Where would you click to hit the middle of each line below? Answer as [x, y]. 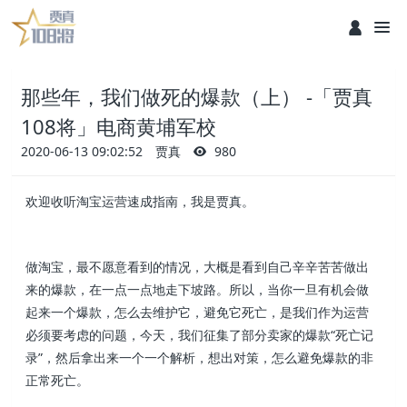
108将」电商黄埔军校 [119, 126]
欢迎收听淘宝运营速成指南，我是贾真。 [140, 201]
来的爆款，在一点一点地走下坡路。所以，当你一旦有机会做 [198, 290]
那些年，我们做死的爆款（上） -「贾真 [197, 96]
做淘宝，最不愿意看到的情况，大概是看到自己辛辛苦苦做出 [198, 267]
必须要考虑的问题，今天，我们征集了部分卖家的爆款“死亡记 [200, 335]
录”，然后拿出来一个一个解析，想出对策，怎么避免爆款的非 [200, 358]
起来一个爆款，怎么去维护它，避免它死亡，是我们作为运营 [198, 313]
